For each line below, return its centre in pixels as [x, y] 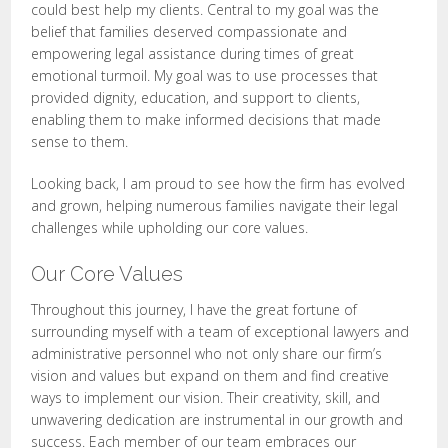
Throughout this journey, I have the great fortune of [194, 309]
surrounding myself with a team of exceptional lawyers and [220, 331]
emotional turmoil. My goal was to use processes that [205, 75]
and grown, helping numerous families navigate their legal [215, 205]
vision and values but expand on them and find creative [210, 375]
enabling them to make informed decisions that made [206, 119]
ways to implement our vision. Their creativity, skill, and [206, 397]
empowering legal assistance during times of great [193, 53]
